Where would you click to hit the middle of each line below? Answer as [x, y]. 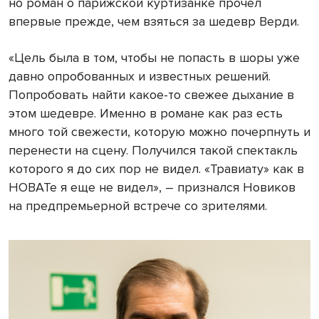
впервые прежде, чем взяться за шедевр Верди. [154, 22]
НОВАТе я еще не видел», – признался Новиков [152, 188]
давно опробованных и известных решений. [140, 77]
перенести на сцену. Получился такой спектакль [153, 151]
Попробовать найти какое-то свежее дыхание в [151, 95]
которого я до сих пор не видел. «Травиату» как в [156, 169]
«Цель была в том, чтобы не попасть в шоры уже [154, 58]
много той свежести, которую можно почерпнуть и [159, 132]
